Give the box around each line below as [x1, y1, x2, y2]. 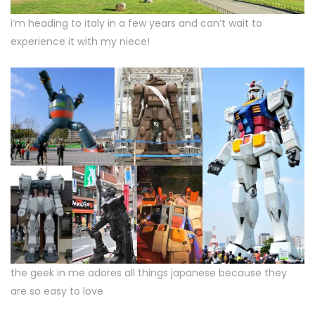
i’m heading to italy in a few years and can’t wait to [11, 16, 262, 31]
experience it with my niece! [11, 34, 150, 49]
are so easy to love [11, 283, 103, 298]
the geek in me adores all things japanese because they [11, 265, 287, 280]
